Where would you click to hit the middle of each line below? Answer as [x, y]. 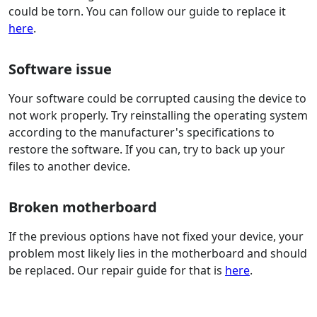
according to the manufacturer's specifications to [142, 133]
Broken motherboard [83, 207]
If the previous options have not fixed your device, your [156, 237]
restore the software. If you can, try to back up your [147, 150]
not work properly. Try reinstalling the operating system [158, 116]
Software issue [60, 69]
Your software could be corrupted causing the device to [157, 99]
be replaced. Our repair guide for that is [117, 271]
